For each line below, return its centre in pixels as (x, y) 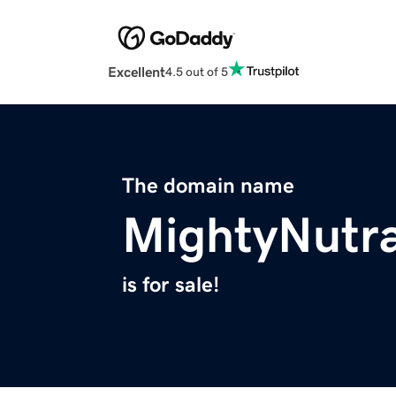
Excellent (137, 72)
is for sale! (171, 285)
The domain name (208, 186)
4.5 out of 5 (197, 71)
